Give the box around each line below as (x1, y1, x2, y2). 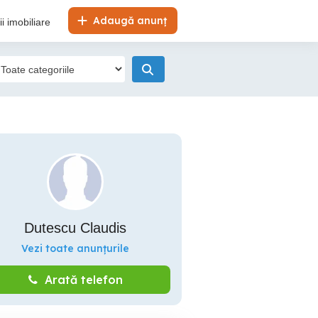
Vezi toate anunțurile (21, 242, 129, 255)
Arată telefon (44, 273, 123, 287)
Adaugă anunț (90, 14, 167, 27)
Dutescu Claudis (24, 220, 126, 236)
